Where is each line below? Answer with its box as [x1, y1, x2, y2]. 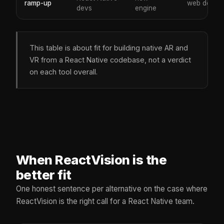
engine [135, 3, 156, 12]
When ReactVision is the [16, 151, 167, 167]
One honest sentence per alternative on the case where [16, 183, 207, 193]
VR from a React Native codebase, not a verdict [29, 55, 191, 64]
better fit [16, 166, 71, 182]
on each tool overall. [29, 67, 97, 76]
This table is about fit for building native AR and [29, 43, 188, 52]
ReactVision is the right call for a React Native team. [16, 196, 194, 206]
